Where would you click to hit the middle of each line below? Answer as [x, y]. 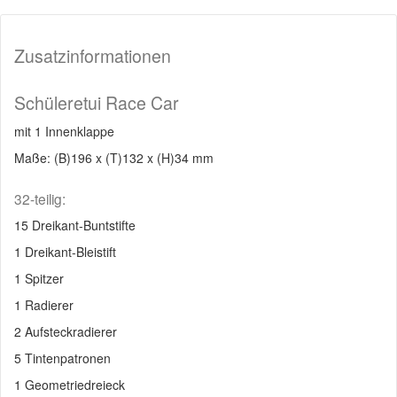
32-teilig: [40, 198]
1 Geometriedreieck [70, 385]
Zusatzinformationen [93, 56]
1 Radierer [44, 305]
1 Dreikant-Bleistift [65, 252]
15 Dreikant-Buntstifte [75, 225]
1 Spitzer [39, 278]
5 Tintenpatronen [62, 358]
